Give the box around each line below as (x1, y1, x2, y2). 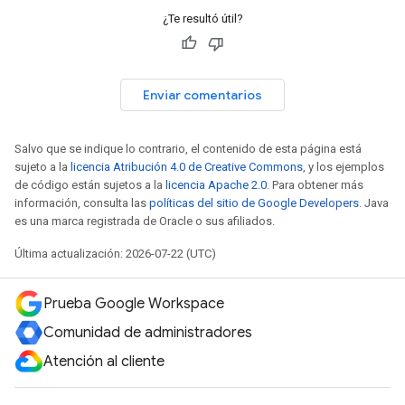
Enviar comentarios (143, 86, 262, 103)
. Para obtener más (267, 177, 363, 192)
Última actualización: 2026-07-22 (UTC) (14, 246, 216, 260)
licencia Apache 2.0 (165, 177, 267, 192)
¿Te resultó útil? (162, 11, 243, 25)
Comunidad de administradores (43, 324, 252, 342)
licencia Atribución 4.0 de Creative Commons (71, 159, 303, 174)
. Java (359, 195, 389, 210)
